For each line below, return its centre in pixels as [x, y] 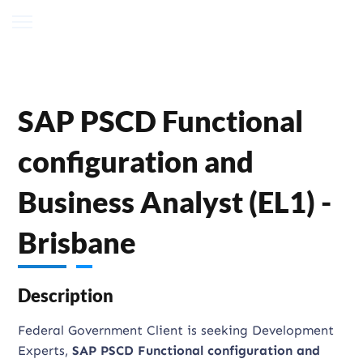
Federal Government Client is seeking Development [176, 330]
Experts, [45, 350]
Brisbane [77, 242]
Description [66, 295]
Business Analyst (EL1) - [175, 202]
